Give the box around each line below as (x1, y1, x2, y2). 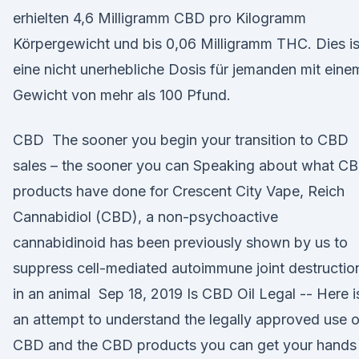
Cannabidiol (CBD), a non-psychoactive (13, 208, 278, 225)
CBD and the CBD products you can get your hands (13, 337, 357, 353)
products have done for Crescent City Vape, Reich (13, 183, 349, 200)
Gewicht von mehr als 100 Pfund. (13, 87, 231, 103)
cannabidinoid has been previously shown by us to (13, 234, 348, 251)
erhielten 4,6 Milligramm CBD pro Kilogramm (13, 10, 306, 26)
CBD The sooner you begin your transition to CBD (13, 131, 349, 148)
